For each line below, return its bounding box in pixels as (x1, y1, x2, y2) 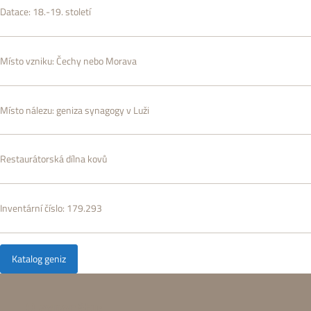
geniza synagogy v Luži (56, 102, 149, 118)
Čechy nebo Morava (56, 53, 137, 69)
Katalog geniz (12, 251, 66, 267)
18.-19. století (33, 4, 91, 20)
